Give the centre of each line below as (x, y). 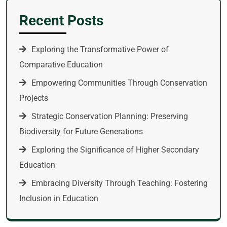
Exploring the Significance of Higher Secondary (115, 150)
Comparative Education (61, 65)
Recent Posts (61, 21)
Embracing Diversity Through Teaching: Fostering (120, 183)
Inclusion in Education (59, 198)
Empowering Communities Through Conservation (119, 83)
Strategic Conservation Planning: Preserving (110, 116)
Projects (34, 98)
